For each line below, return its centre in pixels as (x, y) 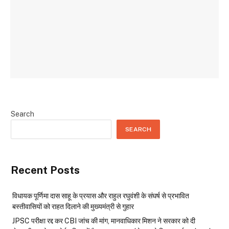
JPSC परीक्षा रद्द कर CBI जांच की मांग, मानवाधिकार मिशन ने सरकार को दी (104, 221)
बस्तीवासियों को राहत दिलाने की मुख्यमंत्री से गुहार (73, 207)
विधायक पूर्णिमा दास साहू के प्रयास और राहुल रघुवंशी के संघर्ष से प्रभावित (101, 196)
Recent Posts (45, 170)
